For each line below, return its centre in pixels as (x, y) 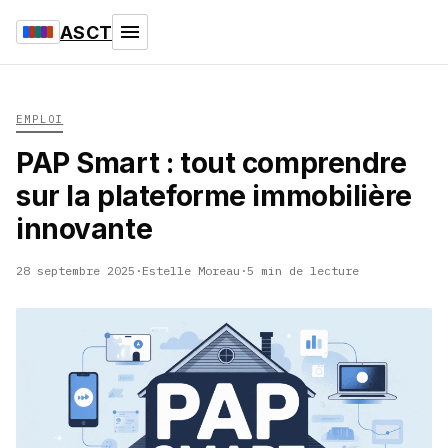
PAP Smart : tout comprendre (211, 163)
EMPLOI (40, 119)
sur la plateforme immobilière (214, 196)
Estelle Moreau (191, 270)
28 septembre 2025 (75, 270)
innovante (84, 229)
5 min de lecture (303, 270)
